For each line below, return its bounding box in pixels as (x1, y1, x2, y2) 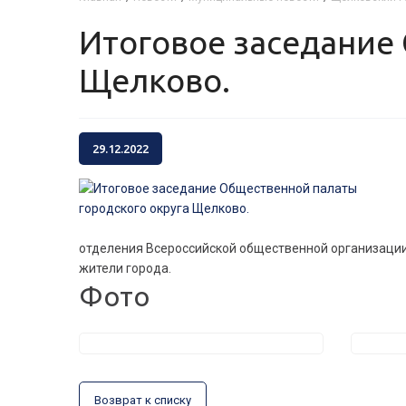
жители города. (79, 261, 171, 275)
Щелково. (79, 62, 230, 99)
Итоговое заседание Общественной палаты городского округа (79, 24, 102, 61)
